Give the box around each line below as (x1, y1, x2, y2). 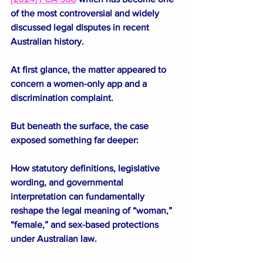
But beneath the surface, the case (11, 120, 151, 131)
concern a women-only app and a (11, 78, 149, 89)
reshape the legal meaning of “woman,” (11, 205, 174, 215)
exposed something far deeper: (11, 134, 139, 145)
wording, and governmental (11, 177, 126, 187)
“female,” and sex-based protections (11, 219, 161, 230)
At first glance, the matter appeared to (11, 64, 168, 75)
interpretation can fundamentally (11, 191, 147, 201)
